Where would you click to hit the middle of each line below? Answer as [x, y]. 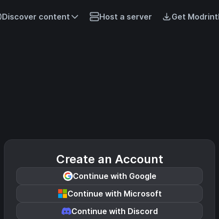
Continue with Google [114, 176]
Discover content [36, 17]
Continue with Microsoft [114, 194]
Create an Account [109, 159]
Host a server [125, 17]
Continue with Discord [114, 211]
